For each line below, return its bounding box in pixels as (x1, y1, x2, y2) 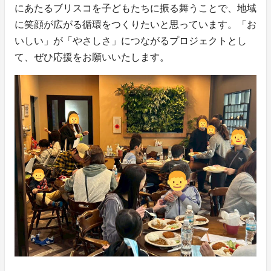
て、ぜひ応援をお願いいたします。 (15, 52, 169, 63)
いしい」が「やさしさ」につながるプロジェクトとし (15, 36, 247, 47)
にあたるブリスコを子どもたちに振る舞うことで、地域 (15, 3, 256, 14)
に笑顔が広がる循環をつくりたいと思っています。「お (15, 19, 256, 30)
